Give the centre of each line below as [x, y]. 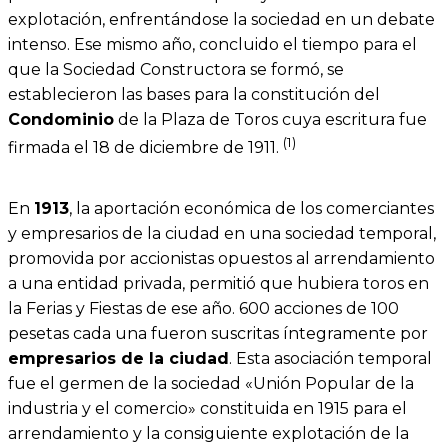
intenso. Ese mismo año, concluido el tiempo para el [212, 45]
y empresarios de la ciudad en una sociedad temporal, [222, 233]
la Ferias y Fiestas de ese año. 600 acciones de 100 [203, 308]
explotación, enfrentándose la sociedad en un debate [221, 20]
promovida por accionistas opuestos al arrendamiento [221, 258]
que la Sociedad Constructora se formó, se [176, 70]
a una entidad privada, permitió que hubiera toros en [218, 283]
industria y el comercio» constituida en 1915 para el [207, 408]
